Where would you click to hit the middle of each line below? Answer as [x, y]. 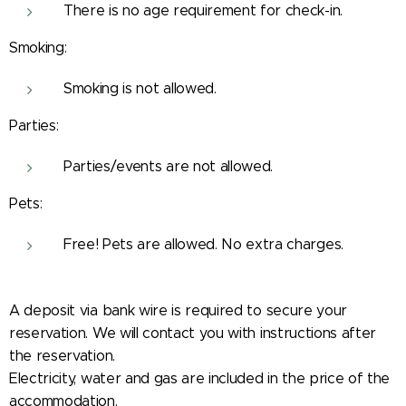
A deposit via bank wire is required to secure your [178, 311]
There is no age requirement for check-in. [203, 11]
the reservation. [62, 356]
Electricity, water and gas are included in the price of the [200, 379]
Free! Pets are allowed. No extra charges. [203, 245]
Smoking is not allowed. [140, 89]
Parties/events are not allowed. [169, 167]
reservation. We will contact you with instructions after [193, 333]
